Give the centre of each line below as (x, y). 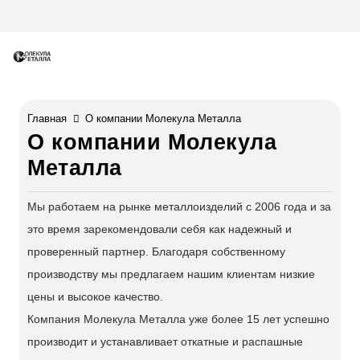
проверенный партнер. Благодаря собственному (156, 252)
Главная (47, 119)
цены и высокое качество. (95, 297)
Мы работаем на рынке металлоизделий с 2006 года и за (179, 207)
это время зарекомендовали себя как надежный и (160, 229)
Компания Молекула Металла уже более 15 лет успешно (178, 319)
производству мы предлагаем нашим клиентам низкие (171, 274)
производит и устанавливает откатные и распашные (165, 342)
